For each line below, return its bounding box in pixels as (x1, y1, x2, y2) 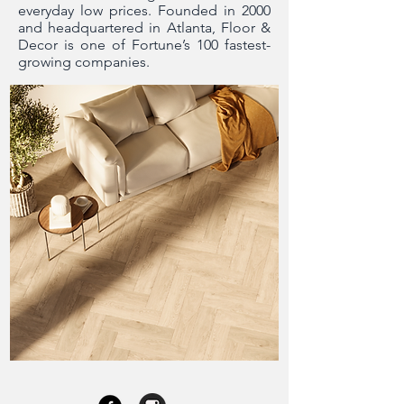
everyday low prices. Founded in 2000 (18, 2, 271, 19)
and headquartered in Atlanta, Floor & (18, 19, 271, 36)
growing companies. (18, 53, 150, 70)
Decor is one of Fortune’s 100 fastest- (18, 36, 271, 53)
